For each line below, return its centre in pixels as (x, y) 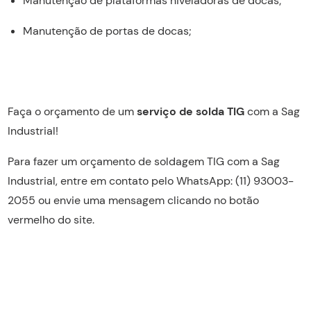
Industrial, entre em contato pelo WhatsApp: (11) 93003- (150, 180)
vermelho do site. (51, 219)
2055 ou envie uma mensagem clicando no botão (133, 200)
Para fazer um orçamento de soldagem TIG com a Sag (143, 161)
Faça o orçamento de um (72, 111)
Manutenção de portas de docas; (107, 31)
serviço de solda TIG (190, 111)
